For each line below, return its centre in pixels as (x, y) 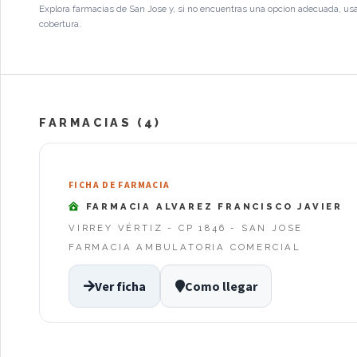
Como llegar (221, 286)
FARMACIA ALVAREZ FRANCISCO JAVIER (212, 207)
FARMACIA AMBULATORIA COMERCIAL (185, 247)
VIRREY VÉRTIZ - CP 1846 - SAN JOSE (186, 228)
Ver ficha (120, 286)
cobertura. (60, 24)
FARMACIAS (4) (100, 122)
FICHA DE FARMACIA (120, 185)
